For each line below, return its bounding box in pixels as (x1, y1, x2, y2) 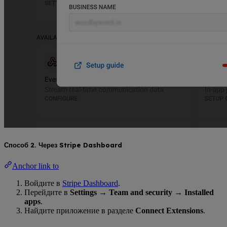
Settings (70, 187, 97, 197)
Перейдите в (24, 187, 70, 197)
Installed (184, 187, 214, 197)
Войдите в (24, 178, 62, 187)
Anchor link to (12, 161, 59, 170)
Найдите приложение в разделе (24, 206, 135, 215)
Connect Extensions (135, 206, 203, 215)
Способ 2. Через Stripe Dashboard (4, 141, 122, 149)
